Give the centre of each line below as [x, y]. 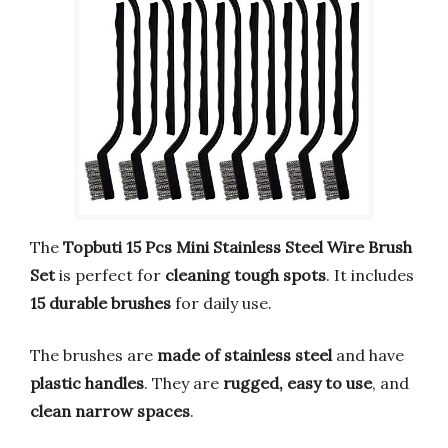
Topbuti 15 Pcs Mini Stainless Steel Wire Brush [237, 246]
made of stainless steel [244, 354]
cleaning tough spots [245, 274]
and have [368, 354]
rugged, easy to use [297, 382]
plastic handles [87, 382]
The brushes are [93, 354]
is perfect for [110, 274]
